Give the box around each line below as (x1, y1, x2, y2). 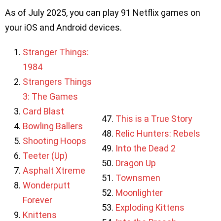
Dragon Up (115, 157, 156, 168)
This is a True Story (115, 113, 193, 124)
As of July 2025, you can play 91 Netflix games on (5, 7, 200, 18)
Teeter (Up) (23, 150, 68, 161)
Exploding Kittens (115, 202, 185, 213)
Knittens (23, 209, 57, 220)
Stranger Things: (23, 46, 89, 57)
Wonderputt (23, 180, 70, 190)
